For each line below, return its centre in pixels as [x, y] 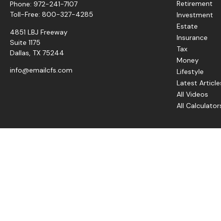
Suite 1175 [25, 42]
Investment [195, 15]
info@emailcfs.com [41, 70]
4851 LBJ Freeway [39, 32]
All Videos [192, 94]
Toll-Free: [26, 14]
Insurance [192, 37]
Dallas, [20, 53]
